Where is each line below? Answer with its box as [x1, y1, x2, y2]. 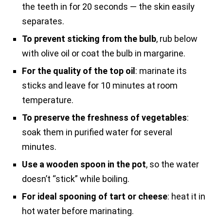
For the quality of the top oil [22, 66, 135, 76]
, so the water [146, 159, 199, 170]
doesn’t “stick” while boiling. [22, 174, 129, 184]
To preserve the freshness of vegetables [22, 112, 187, 123]
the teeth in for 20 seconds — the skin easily [22, 1, 195, 12]
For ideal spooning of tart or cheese [22, 191, 167, 202]
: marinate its [135, 66, 187, 76]
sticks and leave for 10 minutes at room [22, 80, 178, 91]
